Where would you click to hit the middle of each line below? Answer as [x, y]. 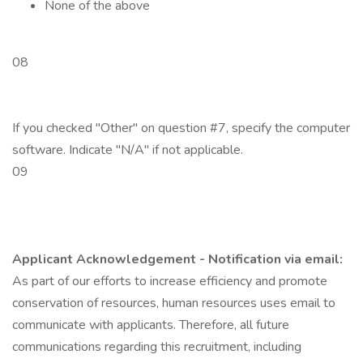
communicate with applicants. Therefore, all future [151, 325]
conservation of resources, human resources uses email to [174, 303]
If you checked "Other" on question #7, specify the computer [181, 128]
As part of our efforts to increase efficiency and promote [170, 281]
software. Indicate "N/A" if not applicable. [128, 150]
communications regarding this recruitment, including [157, 347]
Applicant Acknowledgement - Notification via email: [177, 259]
